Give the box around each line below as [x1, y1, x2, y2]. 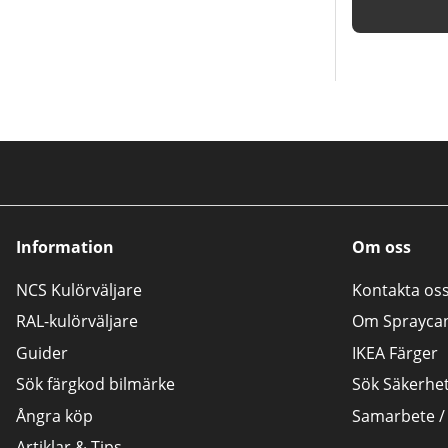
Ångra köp [16, 404, 93, 427]
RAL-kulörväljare [16, 310, 138, 333]
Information [16, 235, 114, 258]
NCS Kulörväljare [16, 278, 142, 301]
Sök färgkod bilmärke [16, 373, 175, 396]
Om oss [352, 235, 411, 258]
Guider [16, 341, 68, 364]
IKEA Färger [352, 341, 438, 364]
